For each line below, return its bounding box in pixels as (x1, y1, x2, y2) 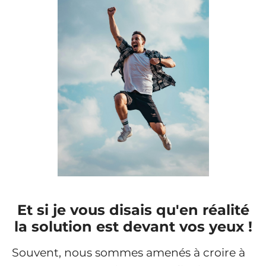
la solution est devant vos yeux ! (14, 217, 252, 235)
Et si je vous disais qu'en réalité (17, 201, 249, 218)
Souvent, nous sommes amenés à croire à (12, 245, 245, 259)
